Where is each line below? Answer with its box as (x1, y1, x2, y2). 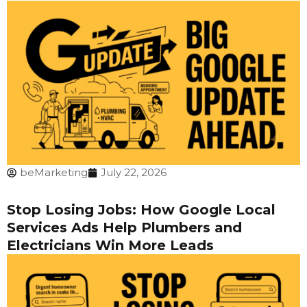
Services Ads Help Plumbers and (7, 219, 242, 236)
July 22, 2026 (101, 166, 167, 180)
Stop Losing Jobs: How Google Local (7, 201, 275, 219)
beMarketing (20, 166, 88, 180)
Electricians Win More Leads (7, 237, 214, 254)
